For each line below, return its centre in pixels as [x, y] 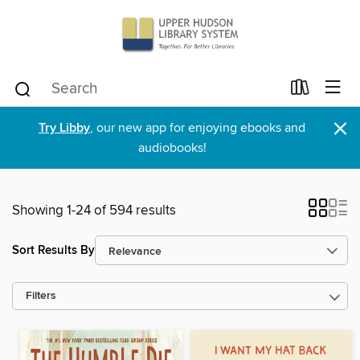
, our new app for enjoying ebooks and [198, 128]
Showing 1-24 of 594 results [94, 211]
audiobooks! [172, 148]
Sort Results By [53, 250]
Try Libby [64, 128]
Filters [41, 296]
